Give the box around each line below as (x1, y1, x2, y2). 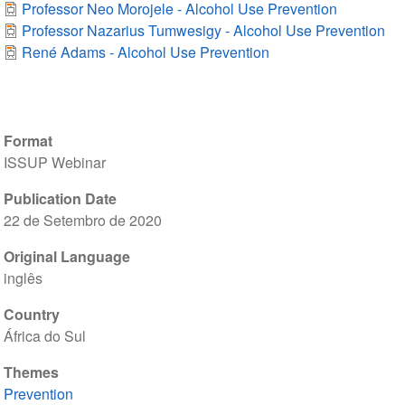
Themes (3, 362, 59, 383)
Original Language (3, 246, 130, 268)
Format (3, 130, 52, 152)
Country (3, 304, 60, 325)
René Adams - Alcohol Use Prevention (21, 42, 269, 63)
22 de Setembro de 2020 (3, 210, 162, 231)
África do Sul (3, 325, 86, 347)
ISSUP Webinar (3, 152, 106, 174)
